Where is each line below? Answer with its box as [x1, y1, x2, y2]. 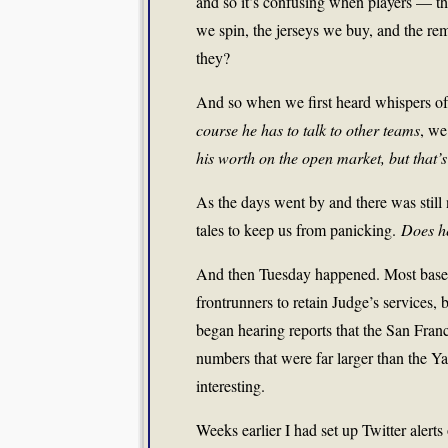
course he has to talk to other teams [196, 119, 420, 140]
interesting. [196, 375, 265, 396]
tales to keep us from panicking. [196, 219, 401, 240]
